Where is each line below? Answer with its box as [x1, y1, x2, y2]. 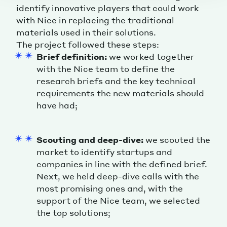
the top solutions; [36, 207, 110, 218]
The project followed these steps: [16, 39, 159, 50]
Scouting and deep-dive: [36, 134, 143, 145]
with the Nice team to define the [36, 63, 175, 74]
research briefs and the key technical [36, 75, 196, 87]
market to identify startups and [36, 146, 172, 158]
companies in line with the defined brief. [36, 159, 207, 170]
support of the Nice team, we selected [36, 195, 200, 206]
